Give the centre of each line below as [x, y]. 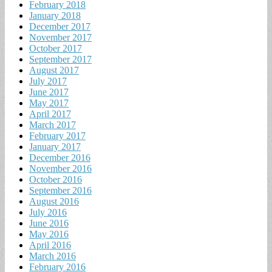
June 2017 [49, 92]
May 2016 [49, 234]
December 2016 [60, 157]
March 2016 [53, 256]
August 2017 [54, 70]
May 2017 [49, 103]
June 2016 [49, 223]
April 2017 [50, 114]
